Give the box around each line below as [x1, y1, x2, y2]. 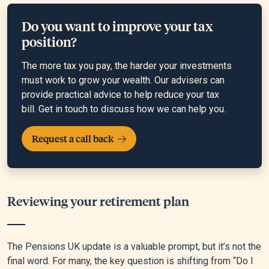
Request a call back [32, 131, 115, 146]
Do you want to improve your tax [22, 17, 213, 35]
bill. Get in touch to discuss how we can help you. [22, 103, 226, 115]
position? [22, 33, 77, 50]
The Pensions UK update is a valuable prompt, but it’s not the [7, 241, 261, 253]
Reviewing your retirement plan [7, 192, 189, 210]
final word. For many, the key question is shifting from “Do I [7, 255, 253, 267]
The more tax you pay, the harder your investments [22, 60, 232, 72]
